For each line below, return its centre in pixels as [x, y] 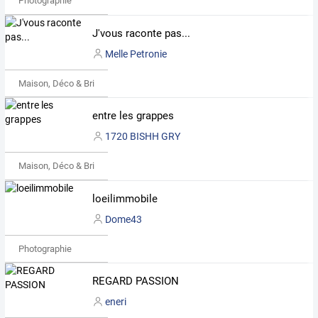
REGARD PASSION [135, 281]
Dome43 [123, 219]
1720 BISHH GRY [142, 137]
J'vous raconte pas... [141, 33]
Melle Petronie [136, 54]
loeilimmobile [125, 198]
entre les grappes [133, 116]
